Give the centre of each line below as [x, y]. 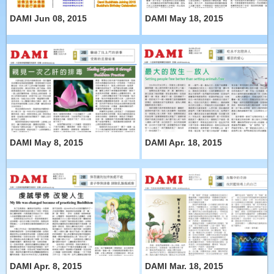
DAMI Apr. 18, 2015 [184, 142]
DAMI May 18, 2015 [184, 18]
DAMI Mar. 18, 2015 [184, 266]
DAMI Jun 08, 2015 [49, 18]
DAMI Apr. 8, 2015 [46, 266]
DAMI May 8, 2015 [47, 142]
